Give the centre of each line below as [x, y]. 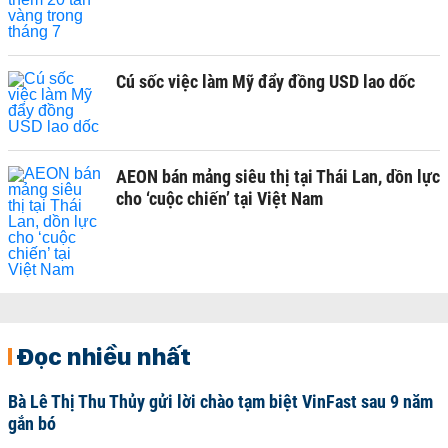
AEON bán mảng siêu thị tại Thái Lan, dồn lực [278, 176]
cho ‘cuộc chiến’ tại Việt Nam [219, 198]
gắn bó [32, 423]
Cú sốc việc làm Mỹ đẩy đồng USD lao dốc [265, 81]
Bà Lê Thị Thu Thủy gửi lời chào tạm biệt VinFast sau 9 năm [220, 401]
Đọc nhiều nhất [103, 356]
